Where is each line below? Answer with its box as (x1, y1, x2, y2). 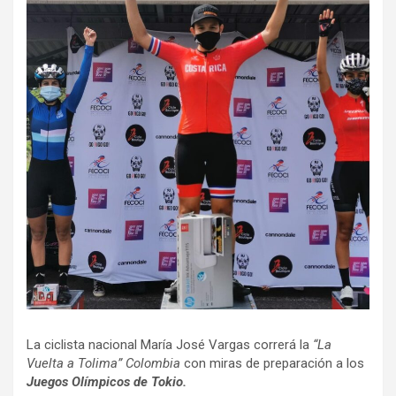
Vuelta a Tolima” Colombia (27, 355, 184, 371)
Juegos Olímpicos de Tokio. (27, 374, 187, 390)
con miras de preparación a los (184, 355, 364, 371)
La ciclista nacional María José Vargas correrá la (27, 337, 313, 353)
